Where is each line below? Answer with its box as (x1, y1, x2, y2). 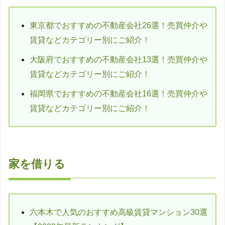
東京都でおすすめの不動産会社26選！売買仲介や (30, 21, 207, 30)
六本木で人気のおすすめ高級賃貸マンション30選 (30, 208, 207, 216)
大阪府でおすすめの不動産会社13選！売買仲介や (30, 55, 207, 64)
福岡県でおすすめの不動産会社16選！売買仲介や (30, 89, 207, 98)
